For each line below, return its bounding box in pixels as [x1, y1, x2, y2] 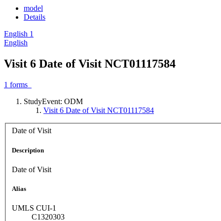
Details [24, 13, 45, 21]
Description [12, 146, 44, 154]
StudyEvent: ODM [24, 97, 83, 106]
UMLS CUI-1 [12, 204, 56, 213]
